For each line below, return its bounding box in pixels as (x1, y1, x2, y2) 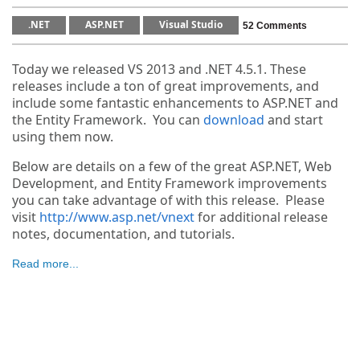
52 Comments (243, 20, 307, 31)
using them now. (12, 128, 113, 145)
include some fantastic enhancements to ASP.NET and (12, 94, 338, 112)
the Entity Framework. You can (12, 111, 203, 129)
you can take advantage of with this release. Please (12, 191, 325, 209)
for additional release (194, 208, 328, 226)
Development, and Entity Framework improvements (12, 174, 327, 192)
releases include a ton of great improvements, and (12, 77, 319, 95)
